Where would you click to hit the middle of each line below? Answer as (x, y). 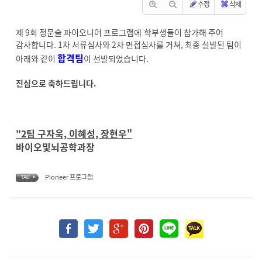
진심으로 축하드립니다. (56, 83)
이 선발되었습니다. (116, 58)
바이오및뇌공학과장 (55, 147)
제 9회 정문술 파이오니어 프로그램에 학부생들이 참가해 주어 (120, 32)
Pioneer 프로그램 (69, 177)
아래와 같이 (37, 58)
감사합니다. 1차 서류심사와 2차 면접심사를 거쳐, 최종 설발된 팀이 (129, 44)
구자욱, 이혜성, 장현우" (84, 133)
